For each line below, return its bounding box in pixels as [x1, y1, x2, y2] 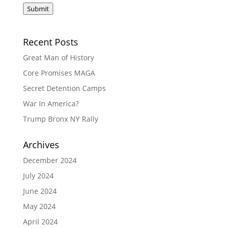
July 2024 [22, 170, 54, 180]
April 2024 [22, 216, 58, 226]
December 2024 [22, 155, 77, 165]
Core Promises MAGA [22, 67, 95, 78]
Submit [27, 4, 49, 13]
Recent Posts [22, 35, 78, 48]
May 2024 [22, 201, 56, 211]
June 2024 [22, 186, 57, 196]
